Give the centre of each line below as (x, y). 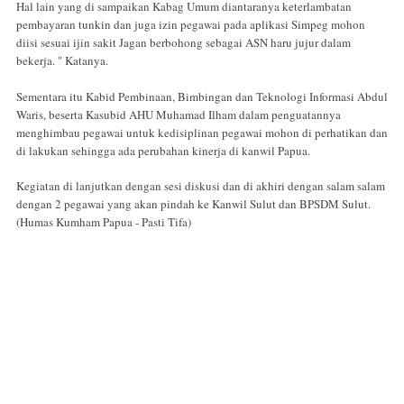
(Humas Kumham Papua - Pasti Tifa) (104, 222)
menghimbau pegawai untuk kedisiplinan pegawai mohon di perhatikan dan (202, 132)
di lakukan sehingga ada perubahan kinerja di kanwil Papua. (163, 150)
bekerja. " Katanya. (62, 61)
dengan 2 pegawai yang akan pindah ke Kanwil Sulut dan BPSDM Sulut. (193, 204)
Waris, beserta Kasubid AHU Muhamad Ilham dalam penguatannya (179, 114)
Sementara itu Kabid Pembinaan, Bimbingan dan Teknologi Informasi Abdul (202, 96)
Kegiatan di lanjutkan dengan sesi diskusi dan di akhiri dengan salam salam (201, 186)
